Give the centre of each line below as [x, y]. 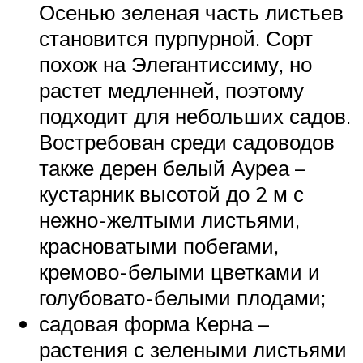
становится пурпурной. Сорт [176, 38]
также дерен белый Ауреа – [172, 167]
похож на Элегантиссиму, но [175, 64]
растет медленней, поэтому [171, 90]
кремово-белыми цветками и [179, 271]
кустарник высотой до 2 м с [171, 193]
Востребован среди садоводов [187, 141]
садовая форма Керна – [154, 323]
